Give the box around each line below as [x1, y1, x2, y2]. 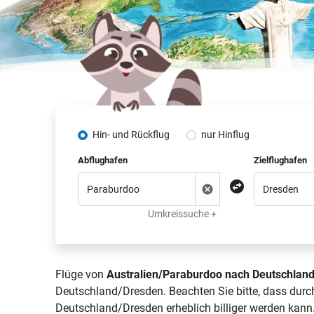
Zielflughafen [253, 155, 307, 165]
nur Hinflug [201, 129, 250, 140]
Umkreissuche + [147, 208, 217, 219]
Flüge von [55, 268, 107, 281]
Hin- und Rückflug [93, 129, 170, 140]
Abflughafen [78, 155, 128, 165]
